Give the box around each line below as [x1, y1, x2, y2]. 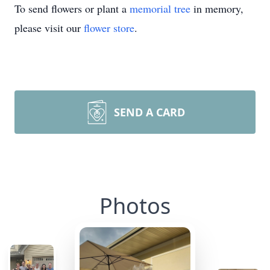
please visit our [14, 20, 84, 35]
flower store [84, 20, 134, 35]
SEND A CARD [114, 105, 185, 119]
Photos [99, 191, 171, 221]
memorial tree [130, 1, 190, 16]
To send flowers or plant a [14, 1, 130, 16]
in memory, [190, 1, 243, 16]
